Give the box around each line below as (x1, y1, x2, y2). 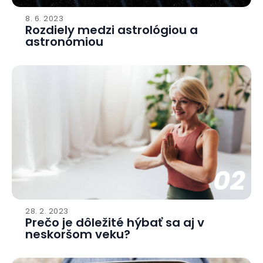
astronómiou (25, 33, 103, 50)
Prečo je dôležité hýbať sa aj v (25, 214, 204, 231)
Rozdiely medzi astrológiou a (25, 22, 198, 39)
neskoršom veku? (25, 225, 130, 242)
